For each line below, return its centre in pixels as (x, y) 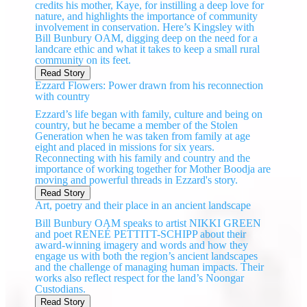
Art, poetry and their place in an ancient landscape (143, 206)
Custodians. (61, 289)
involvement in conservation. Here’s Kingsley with (145, 27)
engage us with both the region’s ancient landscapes (147, 256)
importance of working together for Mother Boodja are (153, 169)
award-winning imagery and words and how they (142, 245)
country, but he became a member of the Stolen (137, 125)
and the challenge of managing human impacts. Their (150, 267)
